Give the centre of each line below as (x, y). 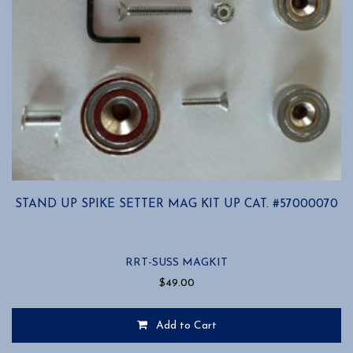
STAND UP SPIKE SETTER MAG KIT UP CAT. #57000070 (176, 204)
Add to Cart (186, 326)
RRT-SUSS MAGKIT (176, 263)
